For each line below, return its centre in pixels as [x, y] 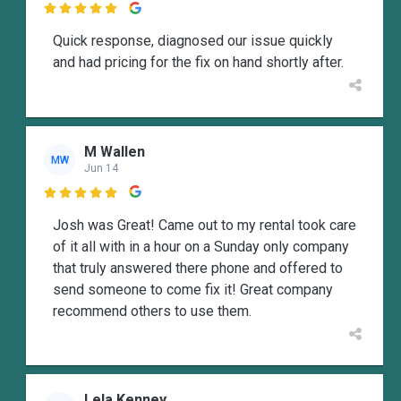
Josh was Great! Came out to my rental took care [205, 225]
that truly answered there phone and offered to [198, 268]
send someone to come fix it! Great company [193, 289]
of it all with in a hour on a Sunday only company [201, 246]
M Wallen [115, 152]
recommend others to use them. [152, 311]
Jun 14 [101, 169]
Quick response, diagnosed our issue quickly [193, 41]
